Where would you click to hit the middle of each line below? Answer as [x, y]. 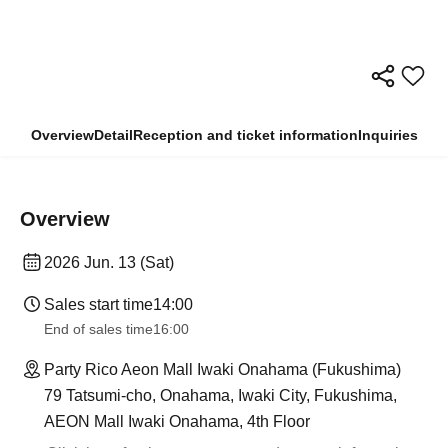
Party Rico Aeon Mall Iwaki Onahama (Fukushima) [222, 369]
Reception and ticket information [245, 135]
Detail [113, 135]
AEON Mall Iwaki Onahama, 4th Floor [177, 421]
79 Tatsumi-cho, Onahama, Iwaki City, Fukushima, [220, 395]
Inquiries [387, 135]
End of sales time [98, 329]
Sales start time [98, 304]
